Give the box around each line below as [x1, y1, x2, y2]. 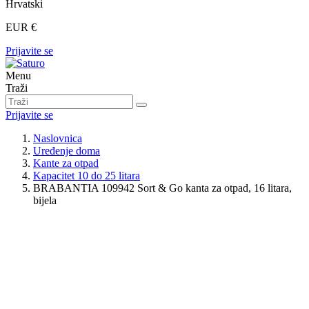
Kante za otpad [33, 157, 99, 169]
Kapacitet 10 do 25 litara [33, 170, 140, 181]
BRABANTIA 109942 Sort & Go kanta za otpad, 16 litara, [33, 182, 292, 194]
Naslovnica [33, 132, 82, 144]
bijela [33, 195, 57, 206]
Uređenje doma [33, 145, 100, 157]
